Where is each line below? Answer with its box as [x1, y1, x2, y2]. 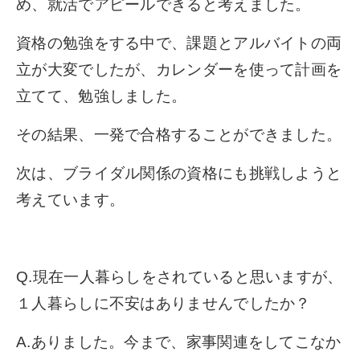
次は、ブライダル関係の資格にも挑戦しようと [16, 164, 342, 182]
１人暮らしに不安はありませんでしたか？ [16, 294, 311, 312]
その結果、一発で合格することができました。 [16, 125, 342, 143]
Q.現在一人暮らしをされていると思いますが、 [16, 268, 343, 285]
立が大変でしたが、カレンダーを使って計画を [16, 60, 342, 78]
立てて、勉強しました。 [16, 87, 187, 104]
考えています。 [16, 190, 125, 208]
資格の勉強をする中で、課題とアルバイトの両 [16, 34, 342, 51]
